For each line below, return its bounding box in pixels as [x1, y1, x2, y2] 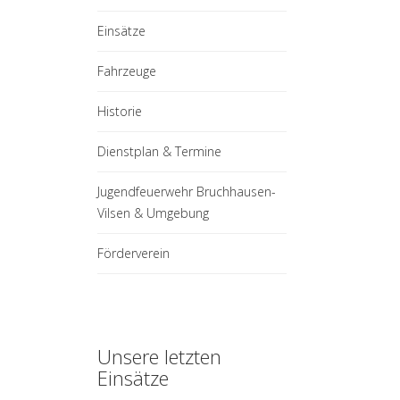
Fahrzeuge [96, 62, 156, 79]
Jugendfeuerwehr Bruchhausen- [96, 182, 276, 200]
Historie [96, 102, 142, 120]
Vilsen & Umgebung [96, 204, 209, 221]
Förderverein [96, 244, 170, 262]
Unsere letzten [96, 342, 221, 370]
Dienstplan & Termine [96, 142, 221, 160]
